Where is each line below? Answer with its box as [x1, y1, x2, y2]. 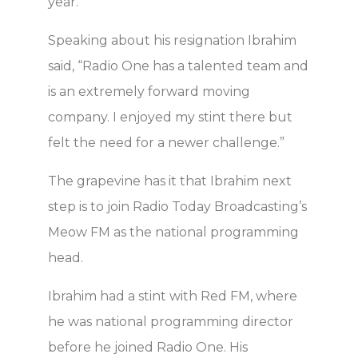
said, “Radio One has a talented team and [48, 58, 308, 74]
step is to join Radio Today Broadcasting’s [48, 198, 307, 214]
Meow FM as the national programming [48, 224, 299, 240]
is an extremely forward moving [48, 83, 250, 99]
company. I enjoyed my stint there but [48, 109, 292, 125]
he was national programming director [48, 313, 293, 329]
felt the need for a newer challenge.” [48, 134, 284, 150]
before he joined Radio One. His [48, 339, 248, 355]
